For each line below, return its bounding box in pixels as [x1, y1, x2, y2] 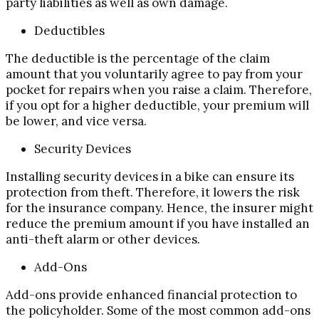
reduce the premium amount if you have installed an [6, 215, 310, 231]
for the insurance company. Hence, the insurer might [6, 199, 313, 216]
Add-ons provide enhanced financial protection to [6, 286, 297, 303]
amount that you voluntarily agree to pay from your [6, 66, 303, 82]
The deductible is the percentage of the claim [6, 50, 270, 66]
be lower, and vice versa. [6, 113, 150, 129]
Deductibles [34, 22, 105, 38]
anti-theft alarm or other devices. [6, 231, 200, 247]
